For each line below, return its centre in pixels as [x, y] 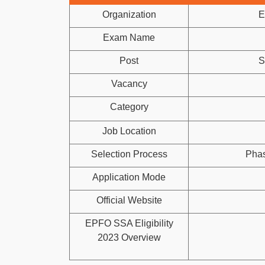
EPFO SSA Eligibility [129, 223]
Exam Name [129, 38]
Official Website [129, 200]
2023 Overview [129, 237]
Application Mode [129, 177]
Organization [129, 14]
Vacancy [129, 84]
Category [129, 107]
